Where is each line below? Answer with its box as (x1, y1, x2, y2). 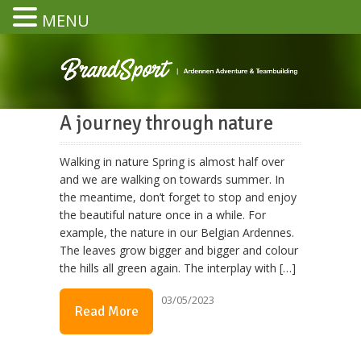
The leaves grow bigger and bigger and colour (60, 243, 298, 259)
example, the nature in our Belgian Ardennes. (60, 225, 294, 241)
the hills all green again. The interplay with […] (60, 260, 296, 276)
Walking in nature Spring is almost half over (60, 154, 284, 170)
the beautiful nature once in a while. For (60, 207, 266, 223)
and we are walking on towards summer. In (60, 172, 284, 188)
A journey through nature (60, 110, 273, 135)
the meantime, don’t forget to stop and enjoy (60, 189, 297, 205)
